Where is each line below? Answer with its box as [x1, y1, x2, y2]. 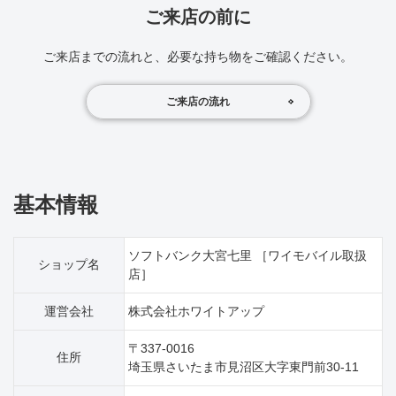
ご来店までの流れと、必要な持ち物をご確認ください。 [43, 49, 353, 64]
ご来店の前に [145, 7, 251, 27]
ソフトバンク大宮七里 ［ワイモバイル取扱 [128, 248, 367, 263]
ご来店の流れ [166, 95, 230, 108]
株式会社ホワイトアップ [128, 304, 264, 318]
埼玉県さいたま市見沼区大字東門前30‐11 [128, 360, 359, 374]
